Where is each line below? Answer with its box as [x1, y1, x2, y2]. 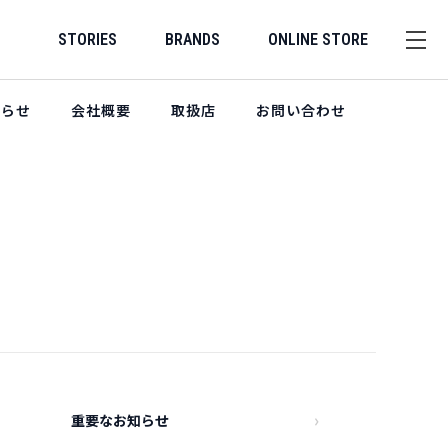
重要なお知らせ [71, 411, 169, 430]
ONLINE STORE [268, 29, 368, 49]
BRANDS [165, 29, 220, 49]
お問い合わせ [256, 101, 346, 120]
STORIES [58, 29, 117, 49]
